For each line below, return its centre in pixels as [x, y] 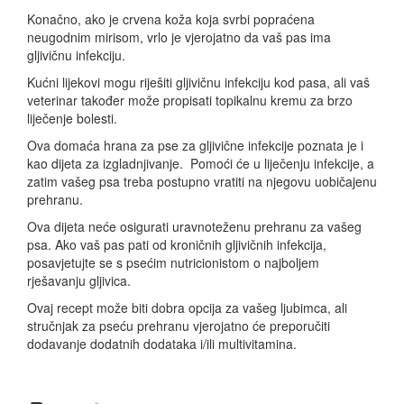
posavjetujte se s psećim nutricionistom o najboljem [173, 263]
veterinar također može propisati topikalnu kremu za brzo [190, 101]
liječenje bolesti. [72, 119]
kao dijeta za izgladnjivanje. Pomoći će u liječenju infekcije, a [201, 164]
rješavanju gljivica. [79, 281]
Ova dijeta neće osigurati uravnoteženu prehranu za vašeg [194, 227]
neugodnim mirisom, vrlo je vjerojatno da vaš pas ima [179, 37]
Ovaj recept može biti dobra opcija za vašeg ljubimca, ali [187, 308]
